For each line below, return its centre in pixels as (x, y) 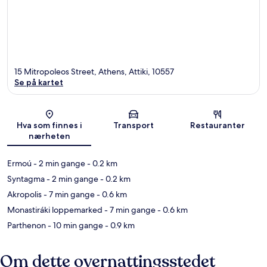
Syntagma (26, 178)
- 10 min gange (74, 225)
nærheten (49, 136)
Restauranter (218, 125)
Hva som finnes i (49, 125)
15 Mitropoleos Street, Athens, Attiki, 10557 (94, 71)
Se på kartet (39, 82)
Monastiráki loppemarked (55, 209)
